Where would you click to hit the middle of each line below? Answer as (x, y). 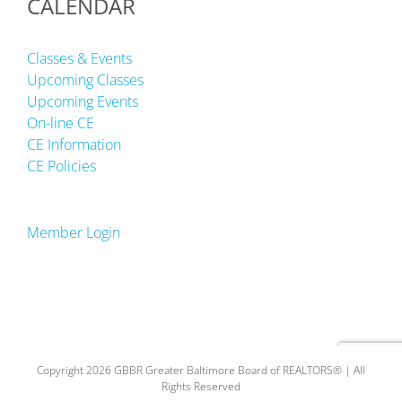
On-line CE (61, 123)
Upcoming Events (83, 101)
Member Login (74, 232)
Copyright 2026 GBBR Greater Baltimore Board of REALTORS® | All (201, 370)
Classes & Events (79, 58)
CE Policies (61, 166)
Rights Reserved (201, 386)
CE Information (74, 144)
